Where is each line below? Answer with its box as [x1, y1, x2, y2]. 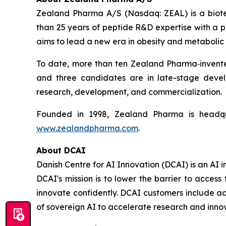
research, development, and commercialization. [36, 86, 222, 97]
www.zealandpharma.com [36, 123, 138, 133]
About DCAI [36, 145, 86, 155]
